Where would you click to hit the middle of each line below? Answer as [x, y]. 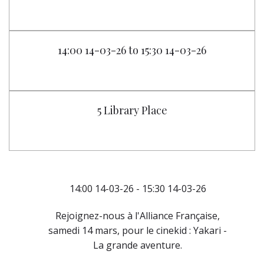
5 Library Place [132, 110]
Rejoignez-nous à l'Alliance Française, [138, 216]
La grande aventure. [138, 245]
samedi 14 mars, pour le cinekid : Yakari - [138, 230]
